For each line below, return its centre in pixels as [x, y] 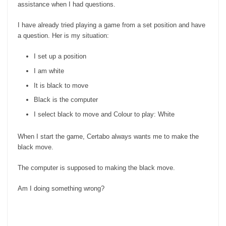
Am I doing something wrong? [61, 188]
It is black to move [61, 85]
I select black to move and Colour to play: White [104, 115]
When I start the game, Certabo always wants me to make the [108, 136]
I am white [49, 71]
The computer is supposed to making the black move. [96, 167]
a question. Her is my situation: [63, 35]
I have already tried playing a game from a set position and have [111, 25]
